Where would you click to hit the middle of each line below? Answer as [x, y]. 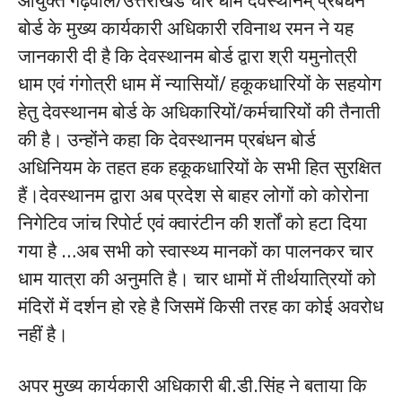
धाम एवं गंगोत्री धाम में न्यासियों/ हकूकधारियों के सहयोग [200, 83]
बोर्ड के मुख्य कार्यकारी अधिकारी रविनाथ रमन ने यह [186, 28]
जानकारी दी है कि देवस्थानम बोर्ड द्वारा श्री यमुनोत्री [188, 56]
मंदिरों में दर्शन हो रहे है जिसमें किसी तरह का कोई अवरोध [201, 306]
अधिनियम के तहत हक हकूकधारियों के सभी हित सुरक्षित [200, 167]
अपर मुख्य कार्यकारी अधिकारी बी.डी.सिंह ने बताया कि [192, 385]
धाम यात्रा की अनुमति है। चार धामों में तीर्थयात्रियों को [197, 278]
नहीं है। [43, 334]
